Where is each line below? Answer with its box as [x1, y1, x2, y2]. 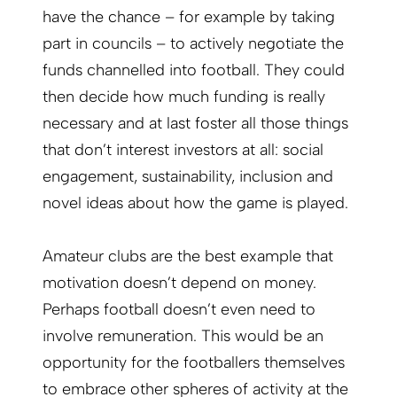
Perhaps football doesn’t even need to [43, 299, 315, 319]
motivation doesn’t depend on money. [43, 272, 316, 292]
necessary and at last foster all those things [43, 113, 348, 133]
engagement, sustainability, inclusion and [43, 166, 333, 186]
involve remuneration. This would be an [43, 325, 323, 346]
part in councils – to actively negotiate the [43, 33, 344, 53]
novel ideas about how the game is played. [43, 192, 348, 213]
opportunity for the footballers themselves [43, 352, 345, 372]
